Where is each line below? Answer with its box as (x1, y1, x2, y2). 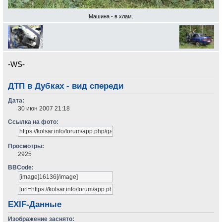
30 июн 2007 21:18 (18, 105, 70, 112)
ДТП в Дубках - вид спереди (8, 81, 124, 91)
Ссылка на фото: (8, 118, 59, 126)
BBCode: (8, 164, 34, 171)
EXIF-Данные (8, 200, 62, 210)
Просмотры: (8, 143, 45, 150)
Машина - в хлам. (89, 13, 133, 20)
